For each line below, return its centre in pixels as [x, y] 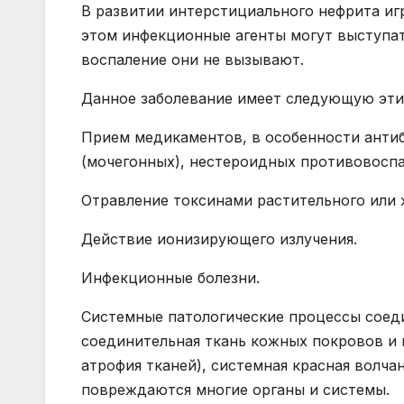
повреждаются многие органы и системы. [235, 390]
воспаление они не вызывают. [193, 60]
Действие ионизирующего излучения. [219, 239]
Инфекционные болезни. [170, 278]
